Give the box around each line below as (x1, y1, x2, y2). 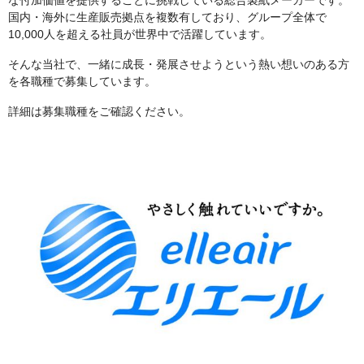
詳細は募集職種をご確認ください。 (8, 104, 190, 118)
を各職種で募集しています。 (8, 74, 156, 88)
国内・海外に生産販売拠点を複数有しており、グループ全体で (8, 10, 327, 24)
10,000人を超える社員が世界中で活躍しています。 (8, 27, 271, 41)
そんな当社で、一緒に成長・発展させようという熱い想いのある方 (8, 57, 349, 71)
